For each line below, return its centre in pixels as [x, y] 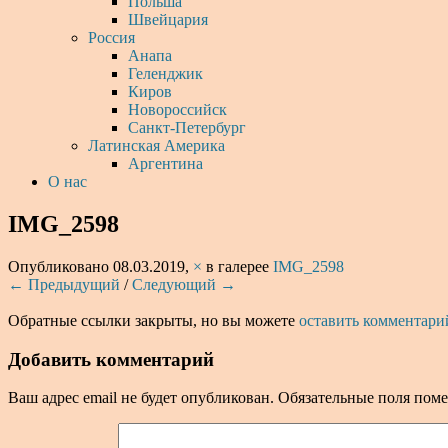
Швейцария [168, 19]
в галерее [239, 266]
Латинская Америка [156, 145]
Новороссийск [177, 109]
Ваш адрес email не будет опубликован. [141, 398]
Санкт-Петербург [187, 127]
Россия [111, 37]
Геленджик [165, 73]
